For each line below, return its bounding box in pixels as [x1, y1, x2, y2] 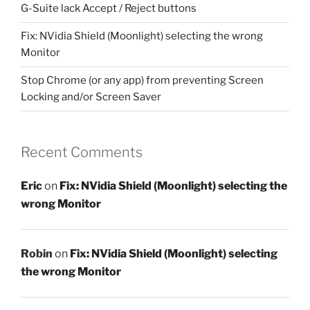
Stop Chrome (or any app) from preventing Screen [21, 74, 264, 87]
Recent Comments [21, 143, 143, 161]
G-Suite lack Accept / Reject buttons [21, 2, 197, 15]
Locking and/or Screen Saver [21, 91, 161, 104]
